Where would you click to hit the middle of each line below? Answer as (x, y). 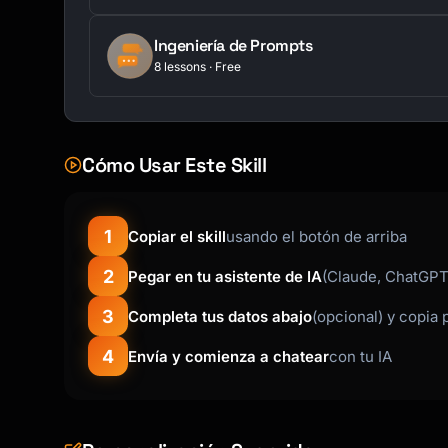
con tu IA (360, 356)
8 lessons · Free (197, 66)
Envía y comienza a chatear (228, 356)
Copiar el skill (177, 236)
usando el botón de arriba (316, 236)
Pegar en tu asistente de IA (225, 276)
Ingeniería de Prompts (233, 45)
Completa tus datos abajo (220, 316)
